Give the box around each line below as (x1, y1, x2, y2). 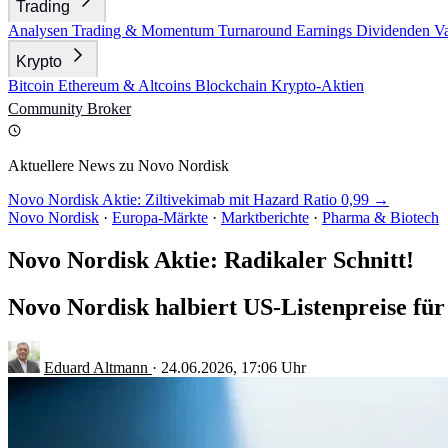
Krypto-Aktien (271, 77, 364, 94)
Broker (87, 100, 131, 117)
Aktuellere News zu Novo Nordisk (8, 157, 229, 174)
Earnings (296, 22, 356, 39)
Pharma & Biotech (322, 209, 439, 226)
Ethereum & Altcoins (58, 77, 195, 94)
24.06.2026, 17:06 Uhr (161, 358, 306, 376)
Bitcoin (8, 77, 58, 94)
